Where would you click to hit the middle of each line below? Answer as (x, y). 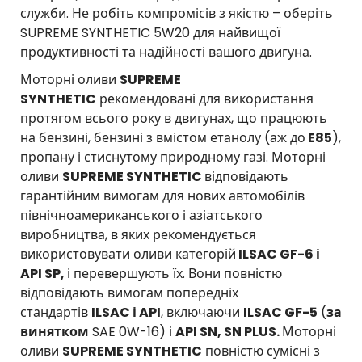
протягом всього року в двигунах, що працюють (174, 118)
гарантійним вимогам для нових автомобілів (162, 196)
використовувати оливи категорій (128, 254)
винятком (55, 331)
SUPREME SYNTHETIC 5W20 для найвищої (150, 32)
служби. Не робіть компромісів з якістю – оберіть (177, 13)
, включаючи (202, 312)
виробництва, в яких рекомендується (138, 234)
